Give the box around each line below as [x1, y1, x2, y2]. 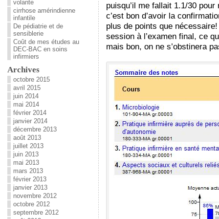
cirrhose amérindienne [13, 7, 75, 14]
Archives [7, 65, 40, 74]
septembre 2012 [13, 209, 59, 216]
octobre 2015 [13, 76, 50, 83]
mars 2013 [13, 167, 43, 175]
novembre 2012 [13, 192, 57, 199]
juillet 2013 [13, 142, 44, 150]
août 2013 [13, 134, 41, 141]
